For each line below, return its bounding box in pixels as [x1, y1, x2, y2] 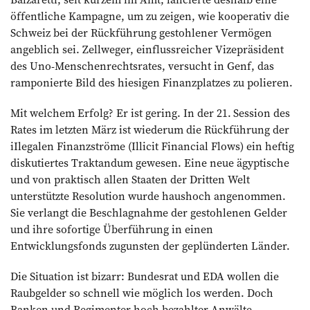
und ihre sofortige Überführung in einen [10, 221, 213, 237]
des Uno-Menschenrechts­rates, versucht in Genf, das [10, 57, 274, 73]
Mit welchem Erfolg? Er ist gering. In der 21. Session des [10, 104, 290, 120]
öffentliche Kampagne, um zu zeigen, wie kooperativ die [10, 8, 289, 24]
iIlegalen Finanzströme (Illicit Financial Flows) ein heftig [10, 138, 294, 154]
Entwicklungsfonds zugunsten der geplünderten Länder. [10, 237, 290, 253]
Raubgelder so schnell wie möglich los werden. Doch [10, 284, 273, 300]
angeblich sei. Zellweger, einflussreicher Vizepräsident [10, 41, 284, 57]
